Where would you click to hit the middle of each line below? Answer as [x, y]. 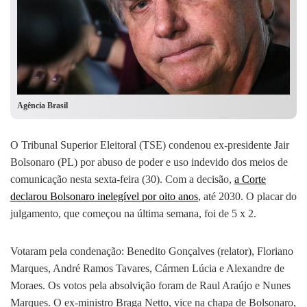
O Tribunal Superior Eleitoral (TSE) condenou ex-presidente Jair [150, 145]
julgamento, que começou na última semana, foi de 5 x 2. [133, 214]
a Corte [250, 180]
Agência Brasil [42, 106]
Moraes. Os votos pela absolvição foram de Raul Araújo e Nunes [150, 286]
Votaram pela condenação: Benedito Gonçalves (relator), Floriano [152, 251]
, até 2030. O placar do [247, 197]
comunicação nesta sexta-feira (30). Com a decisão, [122, 180]
